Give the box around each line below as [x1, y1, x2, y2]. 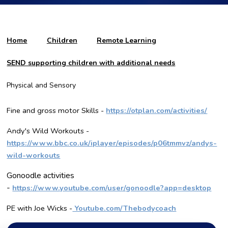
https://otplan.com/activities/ [106, 105, 208, 116]
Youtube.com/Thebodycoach [72, 203, 177, 213]
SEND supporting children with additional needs [7, 58, 176, 68]
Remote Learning [97, 35, 157, 45]
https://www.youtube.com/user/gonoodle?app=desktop [12, 183, 212, 193]
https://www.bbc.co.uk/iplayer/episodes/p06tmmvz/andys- [7, 138, 217, 148]
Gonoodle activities [7, 170, 75, 181]
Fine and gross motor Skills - [7, 105, 106, 116]
